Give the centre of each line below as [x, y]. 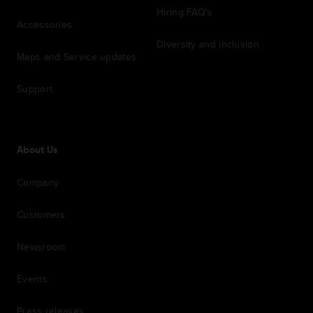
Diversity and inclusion [208, 44]
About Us [37, 151]
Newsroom [41, 247]
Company [38, 183]
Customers [41, 215]
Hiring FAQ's [185, 12]
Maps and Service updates [77, 57]
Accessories [45, 25]
